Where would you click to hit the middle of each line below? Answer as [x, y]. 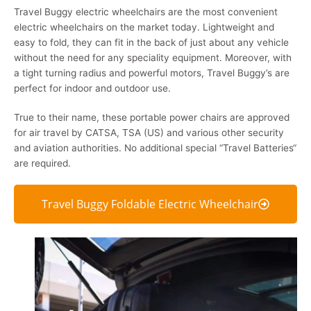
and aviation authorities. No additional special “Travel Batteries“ [155, 148]
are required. [42, 163]
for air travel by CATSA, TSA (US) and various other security [149, 133]
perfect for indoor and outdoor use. [92, 89]
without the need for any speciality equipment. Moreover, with [153, 58]
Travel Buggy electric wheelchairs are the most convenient [146, 12]
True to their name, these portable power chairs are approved [152, 118]
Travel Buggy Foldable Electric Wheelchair [150, 204]
